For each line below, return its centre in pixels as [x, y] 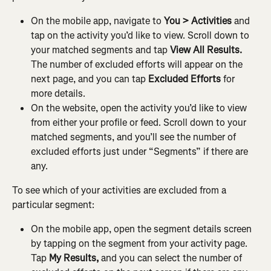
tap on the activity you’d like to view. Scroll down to [141, 36]
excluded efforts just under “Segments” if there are [141, 152]
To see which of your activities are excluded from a [120, 191]
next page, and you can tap [88, 79]
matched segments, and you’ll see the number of [135, 137]
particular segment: [53, 205]
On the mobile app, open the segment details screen [142, 229]
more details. [58, 94]
